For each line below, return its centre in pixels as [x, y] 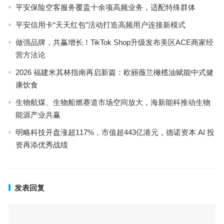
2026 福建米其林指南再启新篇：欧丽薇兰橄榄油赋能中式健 [114, 72]
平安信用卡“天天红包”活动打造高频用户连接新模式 [100, 24]
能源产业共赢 [38, 114]
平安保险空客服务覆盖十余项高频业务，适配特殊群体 [105, 7]
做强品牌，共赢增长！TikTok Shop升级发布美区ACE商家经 [114, 42]
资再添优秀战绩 [41, 144]
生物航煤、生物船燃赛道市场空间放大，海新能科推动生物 [113, 102]
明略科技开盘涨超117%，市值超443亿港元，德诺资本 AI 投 [115, 132]
